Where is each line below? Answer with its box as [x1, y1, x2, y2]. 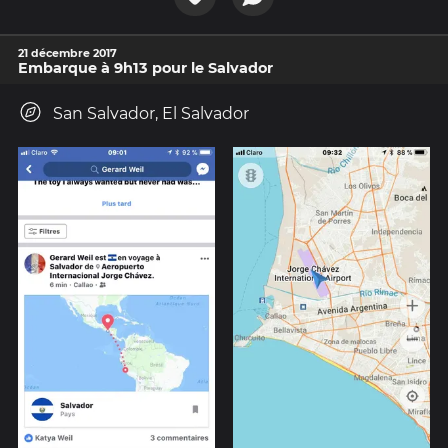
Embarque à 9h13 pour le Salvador [18, 59, 273, 78]
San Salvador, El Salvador [53, 104, 249, 124]
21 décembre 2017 [18, 46, 117, 61]
